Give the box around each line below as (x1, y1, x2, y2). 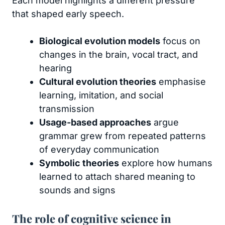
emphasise (156, 76, 206, 87)
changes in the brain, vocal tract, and (39, 49, 198, 60)
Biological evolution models (39, 36, 160, 46)
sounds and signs (39, 185, 116, 195)
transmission (39, 103, 94, 114)
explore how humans (119, 158, 212, 168)
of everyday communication (39, 144, 159, 155)
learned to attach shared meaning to (39, 171, 195, 182)
